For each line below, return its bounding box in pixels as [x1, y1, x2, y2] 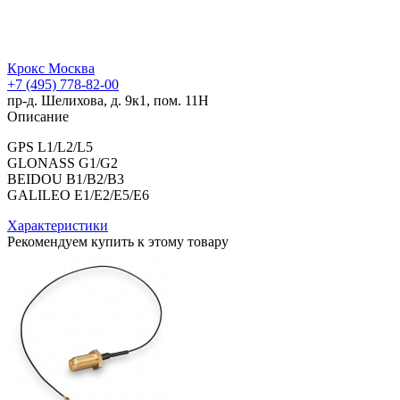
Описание [7, 108, 69, 124]
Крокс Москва [7, 60, 95, 76]
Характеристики [7, 217, 108, 233]
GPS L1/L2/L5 [7, 138, 93, 154]
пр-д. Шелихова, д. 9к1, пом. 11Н [7, 92, 209, 108]
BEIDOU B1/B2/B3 [7, 171, 124, 187]
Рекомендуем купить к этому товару [7, 233, 229, 249]
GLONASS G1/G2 [7, 154, 118, 171]
